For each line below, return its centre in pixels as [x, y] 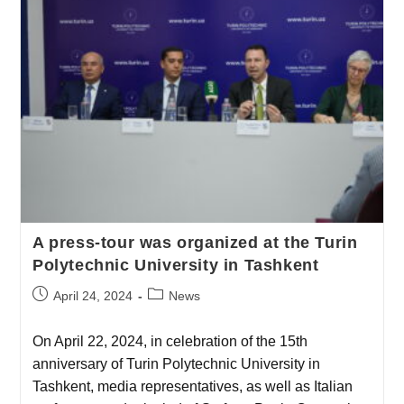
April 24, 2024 [92, 295]
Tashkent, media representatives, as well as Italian [192, 386]
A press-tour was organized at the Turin [195, 242]
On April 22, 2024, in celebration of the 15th [170, 341]
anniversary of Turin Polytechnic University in [176, 363]
